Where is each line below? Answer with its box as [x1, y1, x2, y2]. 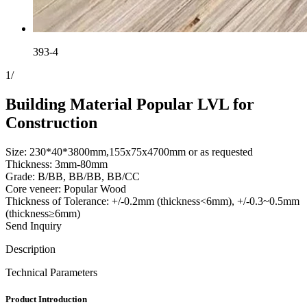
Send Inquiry [5, 219, 62, 232]
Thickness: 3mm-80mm [5, 158, 108, 170]
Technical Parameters [5, 266, 97, 278]
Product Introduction [5, 293, 87, 304]
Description [5, 243, 56, 255]
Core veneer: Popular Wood [5, 182, 126, 195]
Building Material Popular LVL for [5, 95, 254, 113]
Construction [5, 113, 97, 132]
